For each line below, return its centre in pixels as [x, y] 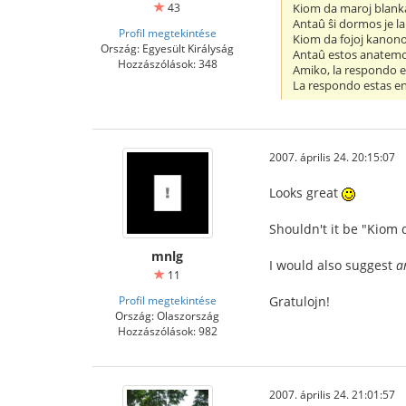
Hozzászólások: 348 [167, 64]
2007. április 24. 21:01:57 [332, 395]
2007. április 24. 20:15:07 [332, 157]
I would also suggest [333, 266]
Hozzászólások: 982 [167, 331]
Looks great [305, 193]
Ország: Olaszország [167, 316]
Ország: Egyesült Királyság [167, 48]
